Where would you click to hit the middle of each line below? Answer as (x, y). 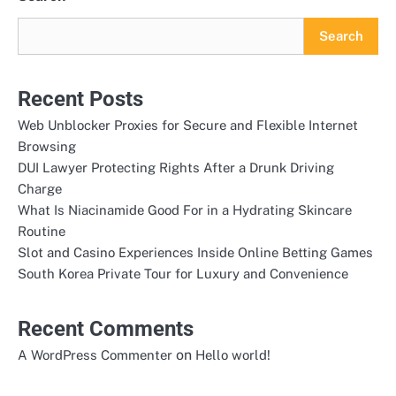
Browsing (47, 146)
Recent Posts (80, 99)
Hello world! (233, 355)
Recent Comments (106, 329)
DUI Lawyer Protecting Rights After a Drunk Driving (176, 168)
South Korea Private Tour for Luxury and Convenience (183, 274)
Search (341, 36)
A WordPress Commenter (95, 355)
